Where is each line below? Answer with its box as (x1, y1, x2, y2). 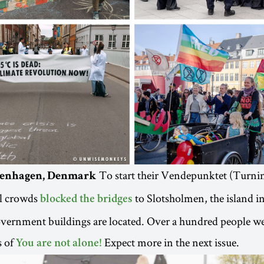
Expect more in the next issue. (102, 235, 239, 250)
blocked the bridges (40, 194, 133, 206)
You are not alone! (16, 238, 102, 250)
